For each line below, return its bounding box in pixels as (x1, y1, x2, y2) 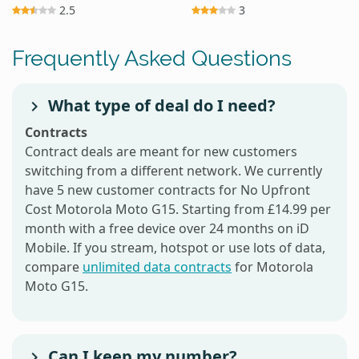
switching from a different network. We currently (25, 161, 322, 179)
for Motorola (232, 257, 313, 276)
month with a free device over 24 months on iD (25, 219, 309, 237)
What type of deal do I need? (44, 94, 276, 116)
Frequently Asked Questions (12, 44, 292, 71)
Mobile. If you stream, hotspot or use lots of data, (25, 238, 325, 256)
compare (25, 257, 83, 276)
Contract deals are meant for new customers (25, 142, 297, 160)
